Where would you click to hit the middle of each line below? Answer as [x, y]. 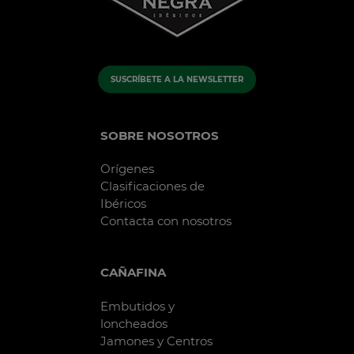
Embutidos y [137, 306]
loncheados [134, 323]
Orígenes [127, 169]
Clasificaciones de [153, 186]
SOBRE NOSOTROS [160, 135]
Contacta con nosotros [166, 221]
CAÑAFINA [133, 273]
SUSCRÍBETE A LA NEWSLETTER [177, 79]
